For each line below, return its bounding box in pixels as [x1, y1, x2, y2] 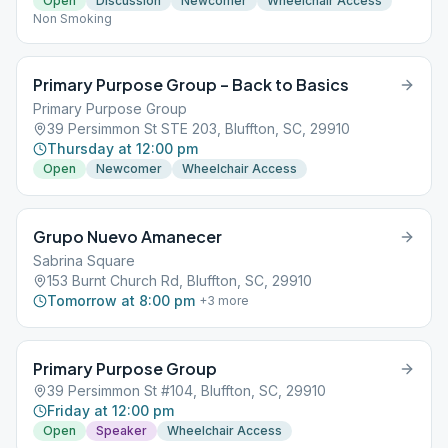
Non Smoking [33, 11, 112, 26]
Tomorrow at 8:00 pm [47, 292, 195, 309]
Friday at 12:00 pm [47, 402, 174, 419]
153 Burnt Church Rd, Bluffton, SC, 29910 [47, 272, 312, 289]
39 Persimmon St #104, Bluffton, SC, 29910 [47, 382, 326, 399]
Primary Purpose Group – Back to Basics [33, 74, 349, 95]
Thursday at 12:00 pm [47, 140, 198, 157]
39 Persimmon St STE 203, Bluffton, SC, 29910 [47, 120, 350, 137]
